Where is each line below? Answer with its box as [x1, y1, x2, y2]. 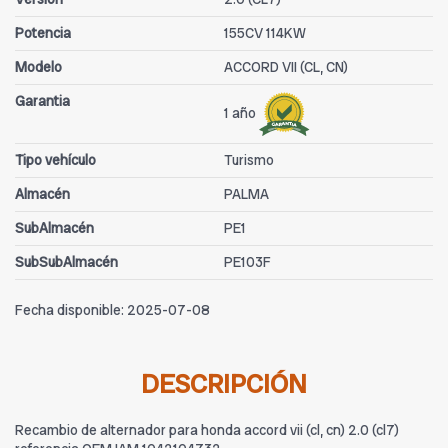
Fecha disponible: [15, 301, 124, 320]
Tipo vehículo [15, 151, 96, 170]
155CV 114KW [224, 24, 306, 43]
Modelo [15, 58, 62, 77]
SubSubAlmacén [15, 253, 118, 272]
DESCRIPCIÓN [141, 367, 307, 402]
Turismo [224, 151, 274, 170]
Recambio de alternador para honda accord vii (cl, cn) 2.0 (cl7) [15, 421, 399, 440]
